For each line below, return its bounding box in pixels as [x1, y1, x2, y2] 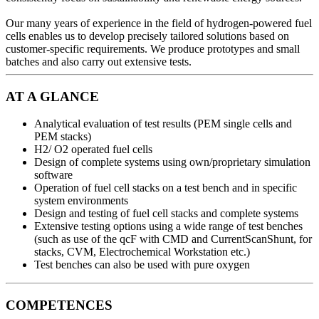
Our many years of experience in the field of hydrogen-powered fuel [6, 16, 312, 29]
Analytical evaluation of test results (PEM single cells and [34, 117, 292, 130]
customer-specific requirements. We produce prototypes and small [6, 42, 300, 55]
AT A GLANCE [6, 88, 99, 104]
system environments [34, 194, 128, 207]
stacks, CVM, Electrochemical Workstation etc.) [34, 246, 250, 258]
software [34, 169, 73, 182]
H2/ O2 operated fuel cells [34, 143, 152, 156]
